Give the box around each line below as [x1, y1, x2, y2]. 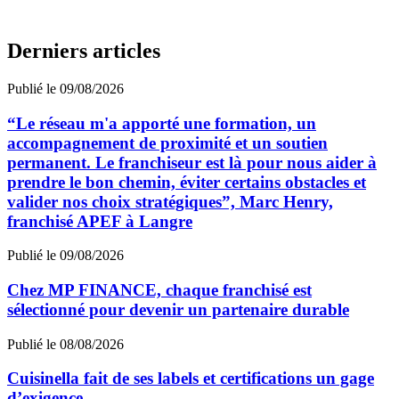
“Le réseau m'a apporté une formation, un [7, 113, 316, 133]
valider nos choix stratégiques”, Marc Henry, [7, 191, 333, 211]
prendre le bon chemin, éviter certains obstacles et [7, 172, 366, 191]
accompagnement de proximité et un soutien [7, 133, 328, 152]
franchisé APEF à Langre [7, 211, 192, 231]
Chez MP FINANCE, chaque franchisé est [7, 281, 312, 300]
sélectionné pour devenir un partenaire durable [7, 300, 349, 320]
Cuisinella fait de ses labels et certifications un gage [7, 369, 374, 388]
